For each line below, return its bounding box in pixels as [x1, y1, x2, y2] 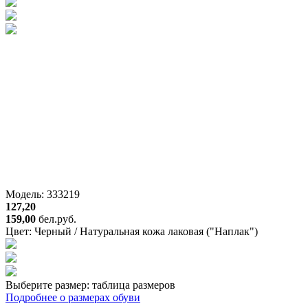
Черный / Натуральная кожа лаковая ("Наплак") [34, 225, 258, 237]
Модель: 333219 [5, 188, 80, 200]
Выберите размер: [5, 278, 92, 291]
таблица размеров [92, 278, 175, 291]
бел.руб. [38, 212, 76, 225]
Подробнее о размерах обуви [5, 291, 140, 303]
